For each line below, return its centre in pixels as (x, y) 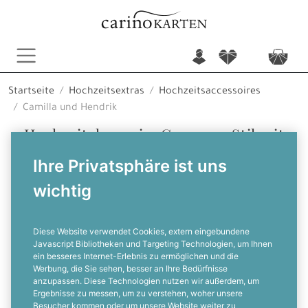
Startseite (31, 92)
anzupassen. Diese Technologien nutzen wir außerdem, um (146, 281)
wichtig (62, 191)
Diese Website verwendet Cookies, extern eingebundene (141, 231)
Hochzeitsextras (107, 92)
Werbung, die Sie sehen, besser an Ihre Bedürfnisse (130, 268)
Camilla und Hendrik (70, 109)
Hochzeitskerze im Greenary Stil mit (154, 134)
